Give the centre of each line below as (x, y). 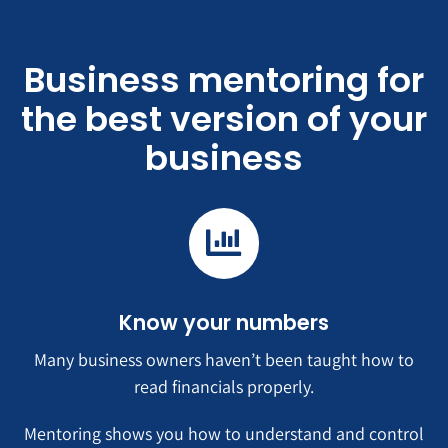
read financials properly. (224, 386)
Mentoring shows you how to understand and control (224, 433)
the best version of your (224, 119)
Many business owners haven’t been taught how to (224, 359)
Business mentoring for (224, 80)
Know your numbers (224, 322)
